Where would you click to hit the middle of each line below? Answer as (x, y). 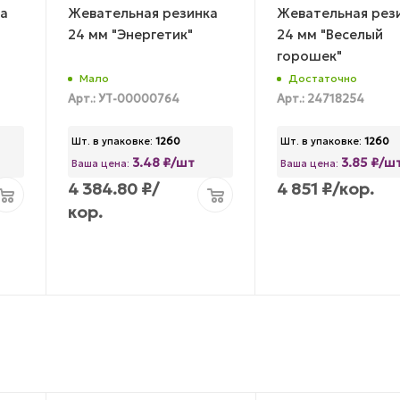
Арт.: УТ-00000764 (123, 100)
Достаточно (323, 79)
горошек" (310, 55)
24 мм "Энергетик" (130, 34)
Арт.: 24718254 (321, 100)
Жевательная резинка (142, 12)
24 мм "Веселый (330, 34)
